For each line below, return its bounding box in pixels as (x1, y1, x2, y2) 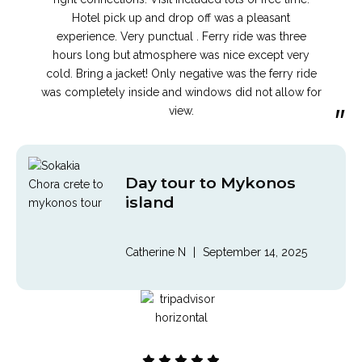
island (125, 192, 175, 212)
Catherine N (125, 246, 186, 259)
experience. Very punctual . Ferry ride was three (56, 29, 306, 43)
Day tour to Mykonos (125, 172, 296, 192)
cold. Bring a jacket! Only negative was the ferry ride (45, 66, 317, 80)
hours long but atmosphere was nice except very (53, 48, 309, 61)
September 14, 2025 (203, 246, 307, 259)
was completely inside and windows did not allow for (40, 85, 322, 99)
